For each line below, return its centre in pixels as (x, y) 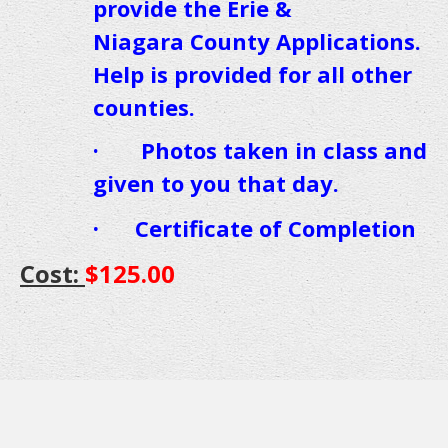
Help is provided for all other (252, 73)
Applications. (348, 40)
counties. (144, 106)
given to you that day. (216, 182)
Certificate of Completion (278, 227)
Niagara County (184, 40)
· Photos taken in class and (260, 149)
